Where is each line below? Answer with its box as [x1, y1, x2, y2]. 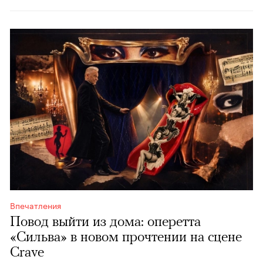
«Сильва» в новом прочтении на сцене [10, 228, 242, 245]
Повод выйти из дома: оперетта [10, 213, 201, 230]
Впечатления [10, 198, 61, 212]
